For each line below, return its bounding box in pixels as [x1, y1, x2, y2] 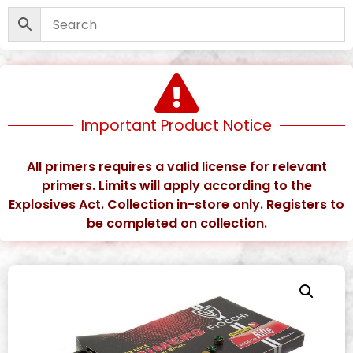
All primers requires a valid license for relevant [26, 158, 327, 176]
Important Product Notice [81, 115, 272, 136]
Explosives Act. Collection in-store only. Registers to [9, 195, 344, 214]
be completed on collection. [86, 214, 267, 232]
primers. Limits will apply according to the [41, 176, 312, 195]
